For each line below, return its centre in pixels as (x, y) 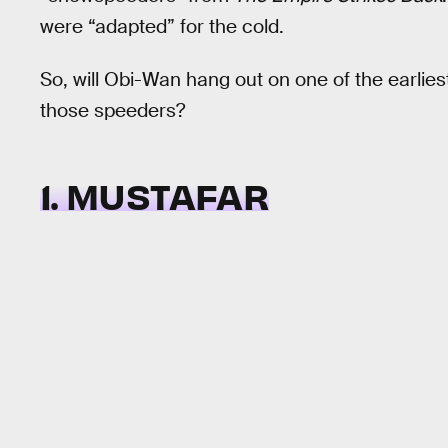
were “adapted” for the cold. (162, 27)
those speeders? (112, 110)
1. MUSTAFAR (154, 195)
